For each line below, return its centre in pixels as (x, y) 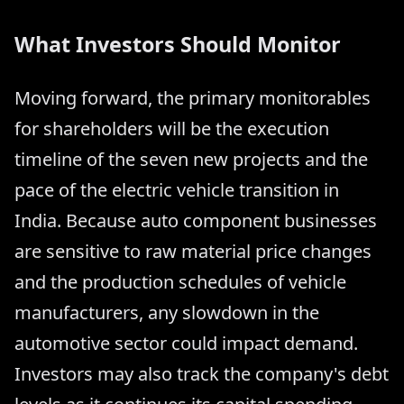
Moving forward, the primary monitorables (193, 98)
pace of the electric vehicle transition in (177, 190)
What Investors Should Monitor (178, 44)
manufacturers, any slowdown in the (167, 313)
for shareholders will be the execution (172, 129)
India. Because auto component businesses (196, 221)
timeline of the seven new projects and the (191, 160)
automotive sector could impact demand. (186, 344)
